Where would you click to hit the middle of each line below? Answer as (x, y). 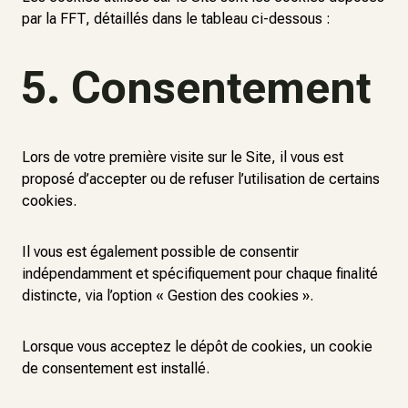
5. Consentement (196, 88)
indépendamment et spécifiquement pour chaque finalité (200, 274)
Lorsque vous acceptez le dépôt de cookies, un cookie (197, 347)
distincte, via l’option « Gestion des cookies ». (168, 296)
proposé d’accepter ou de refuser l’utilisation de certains (201, 179)
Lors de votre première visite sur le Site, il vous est (183, 157)
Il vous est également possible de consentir (160, 252)
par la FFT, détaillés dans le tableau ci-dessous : (176, 19)
